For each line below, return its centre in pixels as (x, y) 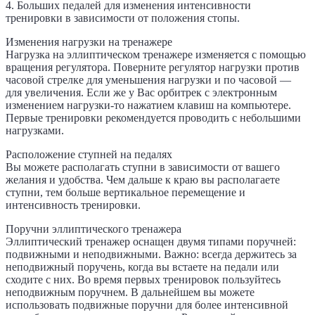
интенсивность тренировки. (73, 205)
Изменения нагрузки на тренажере (89, 41)
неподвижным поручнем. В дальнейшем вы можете (130, 292)
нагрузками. (35, 130)
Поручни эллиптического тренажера (94, 229)
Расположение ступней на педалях (89, 154)
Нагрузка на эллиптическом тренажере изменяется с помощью (156, 54)
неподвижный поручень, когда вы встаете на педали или (142, 266)
